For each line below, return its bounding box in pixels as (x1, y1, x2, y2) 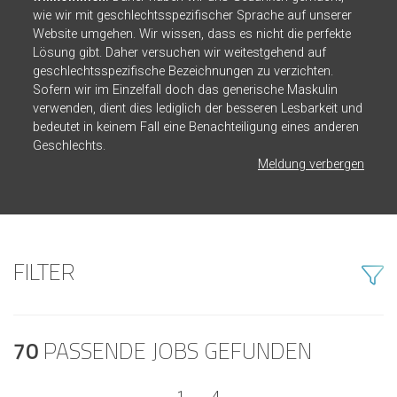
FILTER (13, 254, 75, 290)
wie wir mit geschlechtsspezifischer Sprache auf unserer (33, 8, 352, 23)
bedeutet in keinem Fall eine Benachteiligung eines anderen (33, 120, 359, 135)
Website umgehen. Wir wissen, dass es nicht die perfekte (33, 27, 351, 42)
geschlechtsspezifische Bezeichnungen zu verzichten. (33, 64, 333, 79)
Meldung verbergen (258, 157, 364, 172)
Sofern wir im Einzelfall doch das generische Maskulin (33, 82, 338, 97)
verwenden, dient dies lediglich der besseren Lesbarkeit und (33, 101, 362, 116)
